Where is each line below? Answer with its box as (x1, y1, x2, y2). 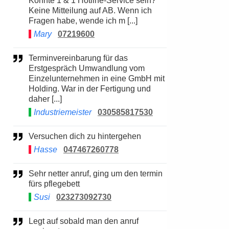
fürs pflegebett (29, 179, 80, 188)
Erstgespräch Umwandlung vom (29, 64, 145, 73)
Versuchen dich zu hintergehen (34, 132, 141, 141)
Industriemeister (34, 108, 91, 117)
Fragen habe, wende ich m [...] (29, 16, 138, 25)
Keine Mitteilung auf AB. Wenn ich (29, 6, 152, 15)
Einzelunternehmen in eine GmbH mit (29, 74, 165, 83)
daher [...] (29, 95, 62, 103)
